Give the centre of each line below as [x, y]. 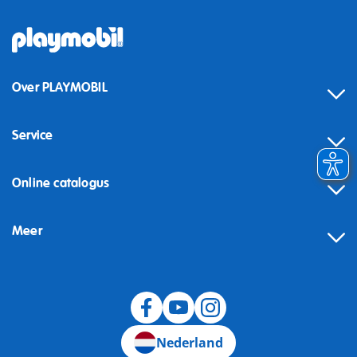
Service [33, 136]
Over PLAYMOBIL [60, 88]
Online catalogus [61, 184]
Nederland [189, 343]
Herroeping [43, 261]
